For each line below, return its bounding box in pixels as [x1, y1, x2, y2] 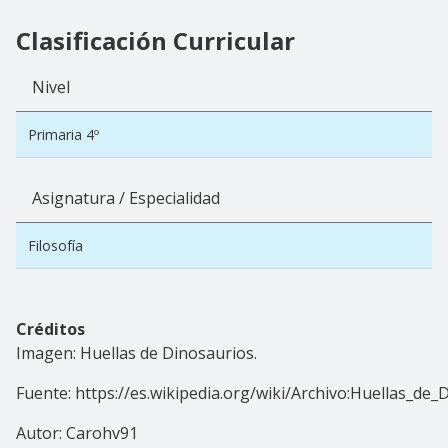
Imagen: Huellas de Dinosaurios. [16, 341, 257, 364]
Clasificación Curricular [16, 23, 295, 57]
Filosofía [28, 235, 83, 255]
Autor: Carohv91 [16, 421, 138, 444]
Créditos [16, 317, 85, 340]
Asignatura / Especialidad [32, 186, 220, 209]
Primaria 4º [28, 124, 99, 144]
